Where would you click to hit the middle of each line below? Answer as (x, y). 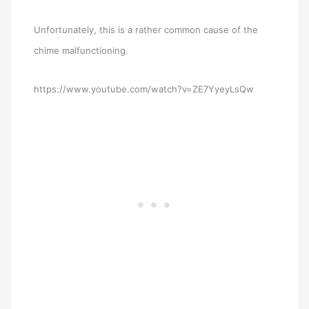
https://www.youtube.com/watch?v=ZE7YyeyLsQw (144, 89)
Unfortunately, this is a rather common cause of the (146, 29)
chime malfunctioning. (81, 50)
